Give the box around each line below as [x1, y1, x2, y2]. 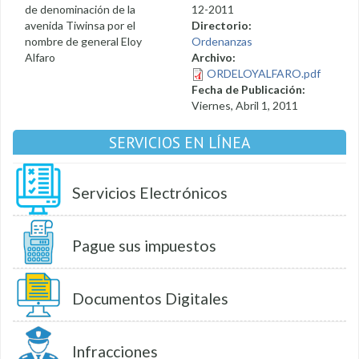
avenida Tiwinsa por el [25, 18, 135, 32]
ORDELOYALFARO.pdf [207, 67, 321, 80]
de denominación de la [25, 2, 135, 16]
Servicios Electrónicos [72, 184, 228, 202]
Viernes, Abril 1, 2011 [192, 99, 298, 112]
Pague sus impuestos [72, 236, 216, 255]
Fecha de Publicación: [192, 83, 308, 96]
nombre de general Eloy [25, 34, 142, 48]
